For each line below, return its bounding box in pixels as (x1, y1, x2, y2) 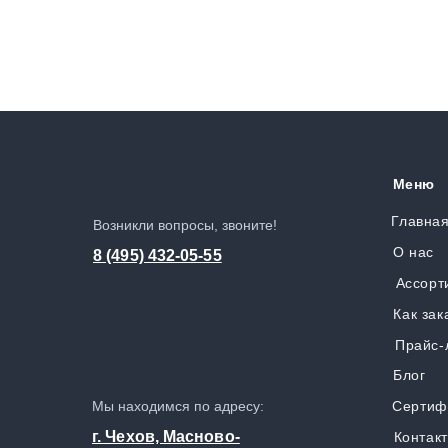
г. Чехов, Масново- (92, 427, 240, 445)
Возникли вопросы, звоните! (93, 216, 277, 233)
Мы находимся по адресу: (92, 397, 264, 414)
